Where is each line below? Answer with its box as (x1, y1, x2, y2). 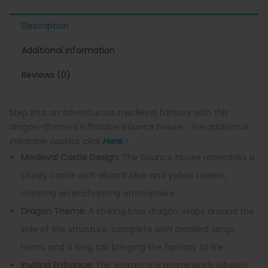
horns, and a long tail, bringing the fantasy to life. (21, 240, 225, 253)
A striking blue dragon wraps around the (86, 205, 254, 217)
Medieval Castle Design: (21, 151, 120, 163)
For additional (191, 120, 247, 133)
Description (22, 19, 69, 32)
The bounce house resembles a (120, 151, 255, 163)
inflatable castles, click (9, 135, 102, 147)
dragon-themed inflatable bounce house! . (9, 120, 191, 133)
